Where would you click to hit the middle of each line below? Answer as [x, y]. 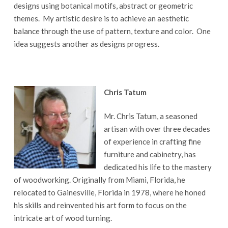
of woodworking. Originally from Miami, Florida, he [99, 180]
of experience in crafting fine [152, 141]
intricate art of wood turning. [63, 218]
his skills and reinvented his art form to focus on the [100, 205]
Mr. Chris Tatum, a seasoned [150, 116]
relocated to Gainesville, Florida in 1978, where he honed [109, 192]
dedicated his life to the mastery [158, 167]
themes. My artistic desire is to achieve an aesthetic [101, 18]
